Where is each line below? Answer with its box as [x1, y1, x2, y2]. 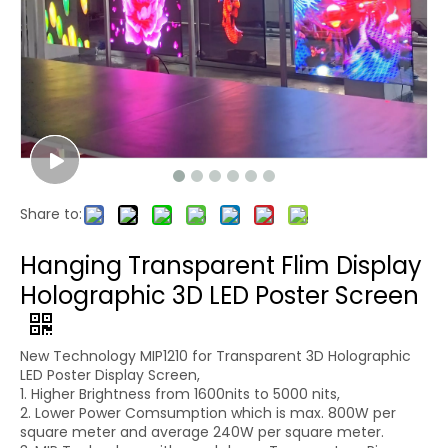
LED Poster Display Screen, [20, 365, 200, 385]
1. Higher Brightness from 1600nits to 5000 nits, [20, 384, 340, 404]
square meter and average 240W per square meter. [20, 422, 384, 442]
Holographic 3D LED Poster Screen [20, 279, 419, 312]
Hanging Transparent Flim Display [20, 249, 422, 282]
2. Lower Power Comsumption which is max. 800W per [20, 403, 396, 423]
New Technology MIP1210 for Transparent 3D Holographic [20, 346, 411, 366]
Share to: [20, 204, 82, 224]
